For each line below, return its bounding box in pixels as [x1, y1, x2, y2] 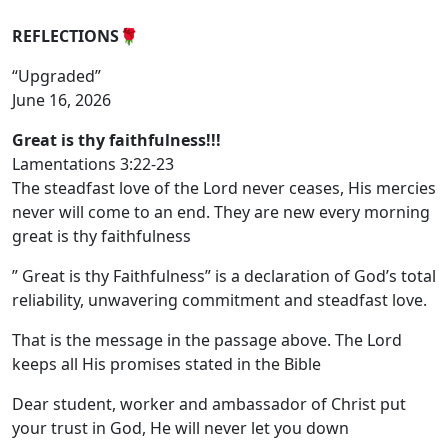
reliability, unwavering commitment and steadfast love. [12, 288, 427, 311]
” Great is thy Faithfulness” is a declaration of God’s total [12, 264, 436, 287]
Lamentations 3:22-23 [12, 152, 174, 175]
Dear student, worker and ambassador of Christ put [12, 392, 406, 415]
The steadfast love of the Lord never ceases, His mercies [12, 176, 436, 199]
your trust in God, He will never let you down [12, 416, 349, 439]
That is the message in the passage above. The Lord [12, 328, 402, 351]
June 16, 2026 [12, 88, 111, 111]
